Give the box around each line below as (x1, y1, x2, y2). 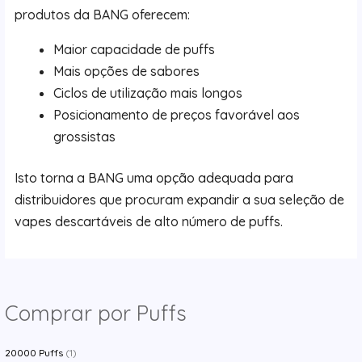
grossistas (53, 128, 116, 145)
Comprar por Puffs (5, 299, 187, 326)
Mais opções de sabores (53, 62, 200, 79)
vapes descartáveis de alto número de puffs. (15, 213, 284, 229)
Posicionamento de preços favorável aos (53, 106, 301, 123)
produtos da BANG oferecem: (15, 6, 191, 23)
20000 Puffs (5, 346, 64, 359)
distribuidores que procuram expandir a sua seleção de (15, 191, 345, 208)
